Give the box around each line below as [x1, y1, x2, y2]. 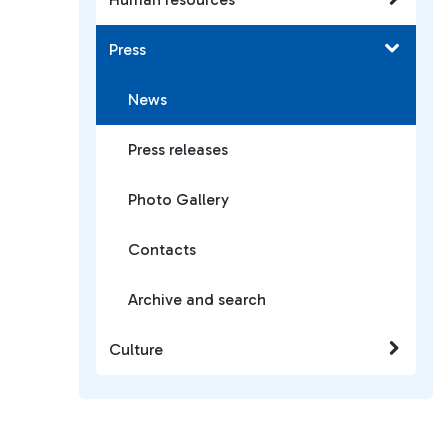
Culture [109, 340, 163, 359]
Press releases [128, 140, 228, 159]
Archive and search [128, 290, 266, 309]
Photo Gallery [128, 190, 229, 209]
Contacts [128, 240, 196, 259]
